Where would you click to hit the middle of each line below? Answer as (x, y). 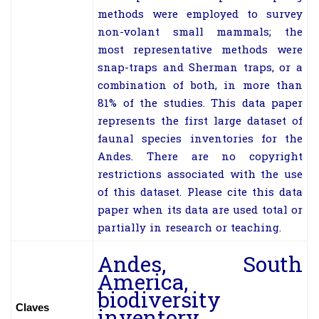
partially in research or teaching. (189, 228)
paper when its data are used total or (200, 210)
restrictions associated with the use (200, 175)
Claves (32, 307)
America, (143, 284)
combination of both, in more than (200, 86)
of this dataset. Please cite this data (200, 193)
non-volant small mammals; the (200, 32)
